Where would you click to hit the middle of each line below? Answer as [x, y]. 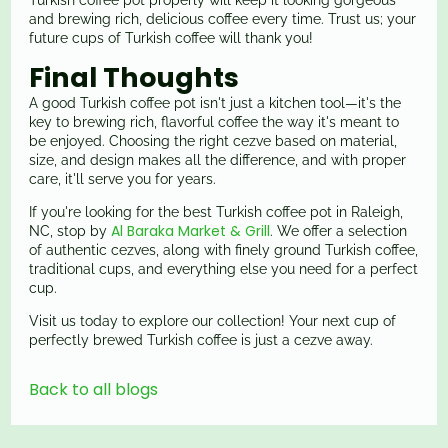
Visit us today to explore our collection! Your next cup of [213, 321]
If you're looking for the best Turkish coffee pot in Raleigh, [216, 212]
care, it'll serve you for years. [123, 179]
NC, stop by [70, 231]
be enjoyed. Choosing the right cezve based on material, [213, 141]
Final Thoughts [134, 78]
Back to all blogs [94, 390]
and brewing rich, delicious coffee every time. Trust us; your [223, 19]
